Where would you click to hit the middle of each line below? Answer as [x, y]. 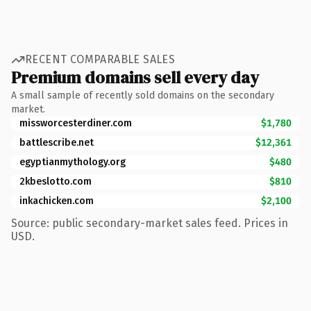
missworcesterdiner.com [76, 123]
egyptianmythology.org [73, 162]
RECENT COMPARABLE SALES [100, 59]
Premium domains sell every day [135, 77]
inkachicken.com [57, 201]
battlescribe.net [57, 142]
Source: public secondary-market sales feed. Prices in [150, 223]
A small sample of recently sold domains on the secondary [143, 95]
